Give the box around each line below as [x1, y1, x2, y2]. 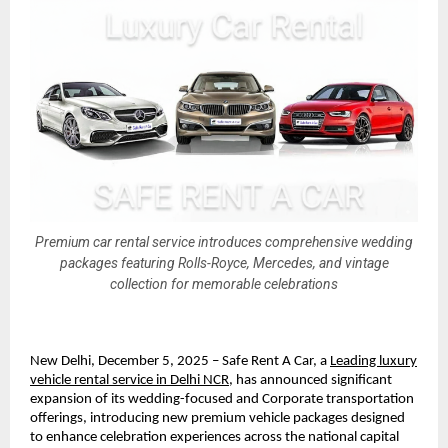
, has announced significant [229, 373, 392, 389]
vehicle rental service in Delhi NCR [30, 373, 229, 389]
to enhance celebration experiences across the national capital [30, 430, 399, 446]
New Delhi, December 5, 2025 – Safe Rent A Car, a [30, 354, 327, 370]
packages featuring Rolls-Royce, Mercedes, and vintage [59, 254, 389, 271]
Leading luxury [330, 354, 417, 370]
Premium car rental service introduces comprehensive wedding [35, 233, 413, 250]
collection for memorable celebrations [110, 275, 338, 292]
